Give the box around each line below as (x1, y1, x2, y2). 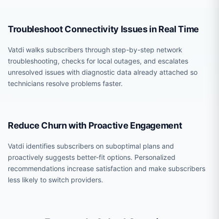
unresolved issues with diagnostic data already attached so (8, 68, 197, 76)
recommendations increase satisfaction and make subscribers (8, 164, 205, 173)
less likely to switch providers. (8, 175, 103, 184)
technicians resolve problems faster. (8, 79, 123, 88)
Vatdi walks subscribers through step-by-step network (8, 45, 182, 54)
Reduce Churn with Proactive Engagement (8, 120, 182, 131)
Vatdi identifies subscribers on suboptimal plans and (8, 142, 174, 150)
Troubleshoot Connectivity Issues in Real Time (8, 24, 199, 34)
